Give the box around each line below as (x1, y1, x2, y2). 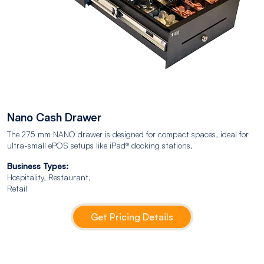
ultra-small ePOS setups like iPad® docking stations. (7, 140, 193, 150)
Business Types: (7, 160, 68, 171)
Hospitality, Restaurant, (7, 171, 91, 182)
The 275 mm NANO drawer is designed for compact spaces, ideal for (7, 128, 249, 139)
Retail (7, 183, 27, 193)
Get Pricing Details (91, 210, 173, 223)
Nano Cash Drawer (7, 111, 101, 124)
